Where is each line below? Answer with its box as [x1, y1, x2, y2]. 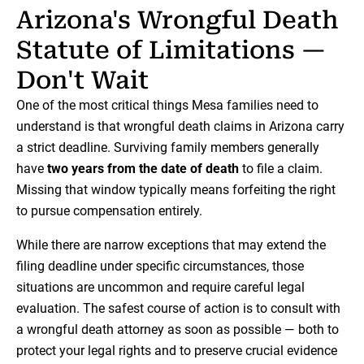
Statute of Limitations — [16, 36, 326, 65]
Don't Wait [16, 66, 149, 95]
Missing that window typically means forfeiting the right [16, 182, 336, 198]
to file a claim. [239, 161, 323, 177]
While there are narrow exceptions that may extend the [16, 237, 326, 253]
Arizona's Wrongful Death [16, 6, 339, 35]
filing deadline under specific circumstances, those [16, 258, 304, 275]
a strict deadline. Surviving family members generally [16, 140, 319, 156]
